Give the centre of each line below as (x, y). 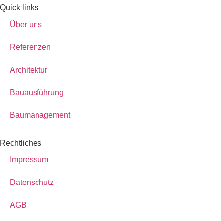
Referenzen (30, 47)
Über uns (26, 24)
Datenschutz (32, 182)
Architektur (29, 70)
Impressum (29, 159)
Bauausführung (37, 92)
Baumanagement (40, 115)
